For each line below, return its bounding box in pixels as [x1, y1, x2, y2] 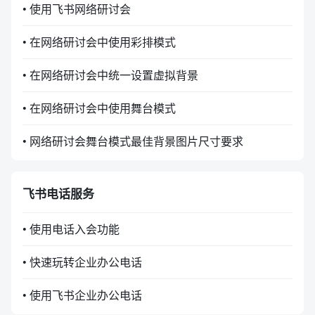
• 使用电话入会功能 [22, 221, 120, 238]
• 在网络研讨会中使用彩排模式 [22, 34, 176, 51]
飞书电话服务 [22, 185, 94, 202]
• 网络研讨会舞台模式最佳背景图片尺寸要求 [22, 133, 243, 150]
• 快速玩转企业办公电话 [22, 254, 142, 271]
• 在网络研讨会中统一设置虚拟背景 [22, 67, 198, 84]
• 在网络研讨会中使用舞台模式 [22, 100, 176, 117]
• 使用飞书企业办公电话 [22, 287, 142, 304]
